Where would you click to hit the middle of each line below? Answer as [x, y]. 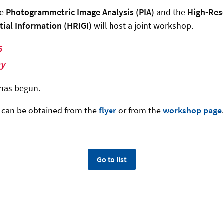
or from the [141, 111]
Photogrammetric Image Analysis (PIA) [81, 12]
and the [172, 12]
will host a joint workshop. [143, 26]
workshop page [192, 111]
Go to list [111, 160]
